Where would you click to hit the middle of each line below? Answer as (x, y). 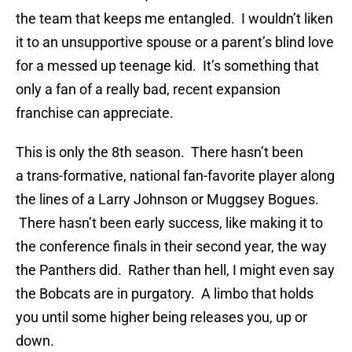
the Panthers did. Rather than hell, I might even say (175, 270)
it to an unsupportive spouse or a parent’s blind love (175, 42)
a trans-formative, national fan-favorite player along (175, 176)
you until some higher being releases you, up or (161, 317)
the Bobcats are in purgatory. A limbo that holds (165, 294)
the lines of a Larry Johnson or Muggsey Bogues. (167, 200)
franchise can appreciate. (95, 113)
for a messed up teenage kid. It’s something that (167, 66)
